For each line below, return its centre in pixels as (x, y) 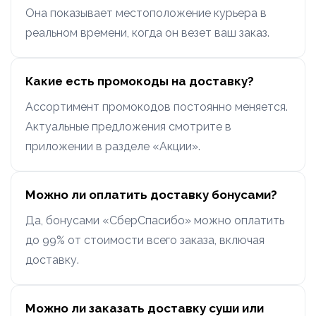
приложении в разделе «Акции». (113, 147)
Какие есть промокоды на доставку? (140, 81)
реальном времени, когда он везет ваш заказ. (147, 33)
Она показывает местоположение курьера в (146, 13)
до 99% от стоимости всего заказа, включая (145, 241)
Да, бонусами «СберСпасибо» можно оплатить (155, 221)
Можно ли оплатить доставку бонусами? (151, 195)
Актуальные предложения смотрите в (128, 127)
